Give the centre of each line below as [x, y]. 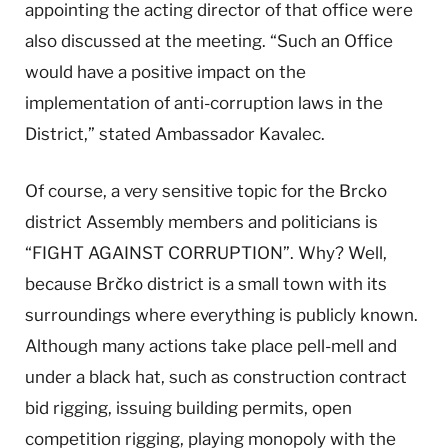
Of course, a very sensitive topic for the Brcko [206, 190]
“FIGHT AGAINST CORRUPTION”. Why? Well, [206, 252]
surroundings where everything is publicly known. [221, 314]
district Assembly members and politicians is [201, 221]
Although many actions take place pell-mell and [211, 345]
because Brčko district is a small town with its [206, 283]
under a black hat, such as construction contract [216, 376]
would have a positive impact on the [165, 71]
